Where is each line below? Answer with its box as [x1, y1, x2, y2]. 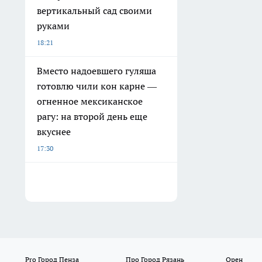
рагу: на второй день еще [37, 110, 147, 122]
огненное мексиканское [37, 95, 143, 107]
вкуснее [37, 125, 71, 137]
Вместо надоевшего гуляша [37, 64, 156, 77]
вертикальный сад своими [37, 4, 152, 16]
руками [37, 19, 70, 32]
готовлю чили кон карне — [37, 80, 157, 92]
